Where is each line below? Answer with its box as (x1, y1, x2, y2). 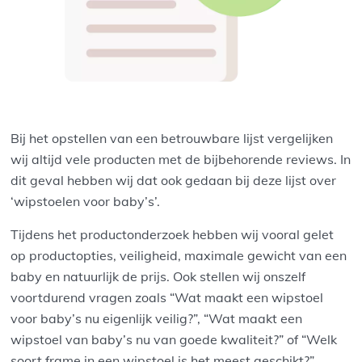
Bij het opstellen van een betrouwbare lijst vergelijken (11, 129, 334, 146)
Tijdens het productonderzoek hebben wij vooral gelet (11, 225, 335, 242)
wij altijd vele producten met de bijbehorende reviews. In (11, 150, 351, 167)
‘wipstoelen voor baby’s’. (11, 192, 164, 209)
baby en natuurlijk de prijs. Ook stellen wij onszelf (11, 267, 306, 284)
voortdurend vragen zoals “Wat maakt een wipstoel (11, 288, 324, 305)
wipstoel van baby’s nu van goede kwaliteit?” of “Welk (11, 330, 338, 347)
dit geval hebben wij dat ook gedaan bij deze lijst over (11, 171, 337, 188)
